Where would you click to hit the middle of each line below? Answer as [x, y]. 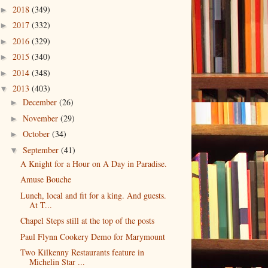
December [41, 102]
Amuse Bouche [45, 179]
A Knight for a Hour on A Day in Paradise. [93, 163]
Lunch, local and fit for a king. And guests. [93, 195]
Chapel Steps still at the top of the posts [87, 221]
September [42, 150]
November [41, 118]
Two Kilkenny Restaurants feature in [82, 252]
